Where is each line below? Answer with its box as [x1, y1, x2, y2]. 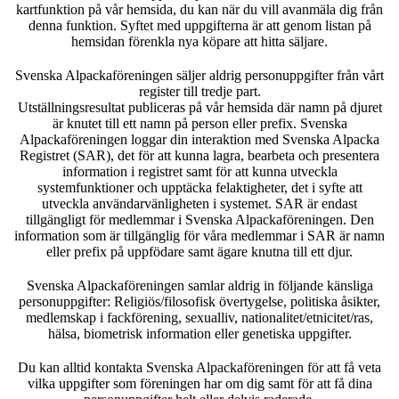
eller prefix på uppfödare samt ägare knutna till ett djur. [46, 243, 353, 259]
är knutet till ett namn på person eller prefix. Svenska [52, 115, 347, 131]
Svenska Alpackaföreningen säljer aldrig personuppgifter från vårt [15, 67, 384, 83]
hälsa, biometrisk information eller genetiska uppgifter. [47, 325, 352, 341]
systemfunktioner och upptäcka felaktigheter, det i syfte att [37, 179, 362, 195]
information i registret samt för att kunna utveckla [61, 163, 338, 179]
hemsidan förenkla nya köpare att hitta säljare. [71, 33, 328, 49]
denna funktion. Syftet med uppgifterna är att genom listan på [28, 17, 371, 33]
